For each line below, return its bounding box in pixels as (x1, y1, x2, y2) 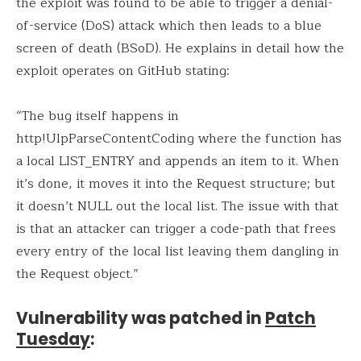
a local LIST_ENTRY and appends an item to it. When (16, 151, 339, 172)
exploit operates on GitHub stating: (16, 60, 234, 82)
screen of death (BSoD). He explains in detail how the (16, 38, 344, 60)
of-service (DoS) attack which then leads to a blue (16, 15, 322, 37)
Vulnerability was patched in (16, 307, 265, 330)
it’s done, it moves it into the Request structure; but (16, 173, 335, 195)
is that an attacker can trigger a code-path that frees (16, 218, 336, 240)
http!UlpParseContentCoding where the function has (16, 128, 342, 150)
